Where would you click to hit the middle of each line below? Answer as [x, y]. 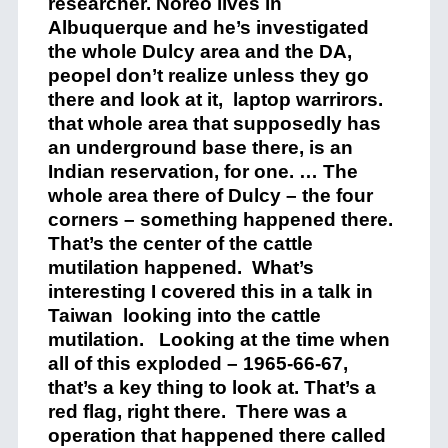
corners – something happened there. [222, 219]
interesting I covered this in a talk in [210, 291]
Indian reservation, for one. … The [202, 171]
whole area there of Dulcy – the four [210, 195]
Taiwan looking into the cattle [184, 315]
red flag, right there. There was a [197, 411]
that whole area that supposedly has [214, 123]
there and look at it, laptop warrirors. [217, 99]
